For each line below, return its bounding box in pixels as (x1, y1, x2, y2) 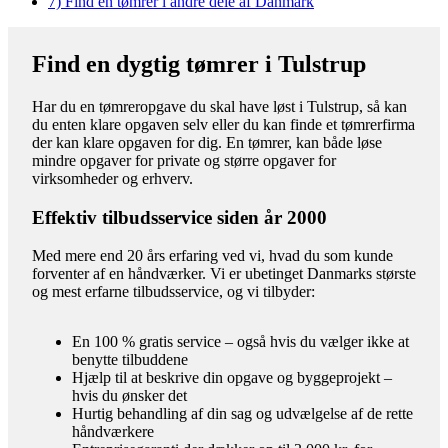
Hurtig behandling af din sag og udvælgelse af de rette (72, 405, 413, 423)
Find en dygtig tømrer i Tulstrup (32, 50, 366, 77)
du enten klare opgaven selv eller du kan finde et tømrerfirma (32, 115, 415, 133)
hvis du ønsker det (72, 387, 187, 405)
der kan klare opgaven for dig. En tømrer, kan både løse (32, 133, 382, 151)
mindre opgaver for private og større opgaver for (32, 151, 336, 169)
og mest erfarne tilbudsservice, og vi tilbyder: (32, 283, 315, 301)
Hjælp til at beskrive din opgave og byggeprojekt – (72, 369, 392, 387)
